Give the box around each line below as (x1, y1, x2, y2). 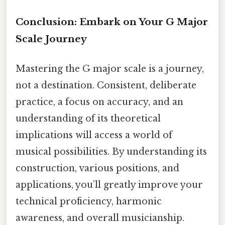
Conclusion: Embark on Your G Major (16, 16, 208, 28)
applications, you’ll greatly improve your (16, 179, 203, 190)
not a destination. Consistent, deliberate (16, 79, 196, 91)
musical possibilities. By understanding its (16, 146, 207, 157)
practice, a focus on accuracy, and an (16, 96, 183, 107)
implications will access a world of (16, 129, 172, 141)
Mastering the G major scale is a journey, (16, 63, 204, 74)
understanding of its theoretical (16, 113, 161, 124)
